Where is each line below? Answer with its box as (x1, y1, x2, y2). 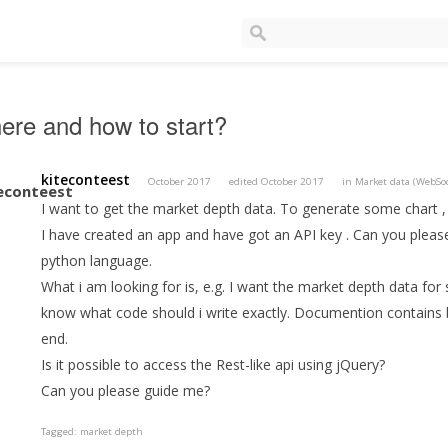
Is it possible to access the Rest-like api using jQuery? (41, 355, 386, 375)
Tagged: (41, 425, 81, 439)
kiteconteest (41, 170, 131, 190)
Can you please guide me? (41, 381, 211, 401)
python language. (41, 251, 153, 271)
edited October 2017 (229, 175, 325, 189)
